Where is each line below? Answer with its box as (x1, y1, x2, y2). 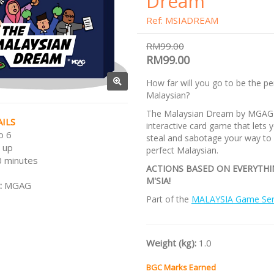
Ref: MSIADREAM (146, 14, 218, 26)
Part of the (146, 193, 191, 205)
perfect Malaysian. (146, 144, 218, 156)
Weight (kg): (146, 237, 199, 249)
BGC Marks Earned (146, 262, 216, 273)
